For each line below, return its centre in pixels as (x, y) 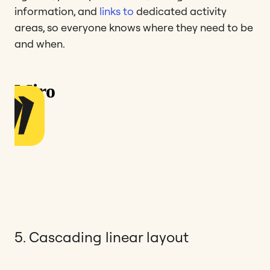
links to (117, 11)
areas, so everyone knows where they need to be (134, 27)
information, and (57, 11)
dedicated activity (180, 11)
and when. (40, 43)
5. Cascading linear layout (102, 237)
